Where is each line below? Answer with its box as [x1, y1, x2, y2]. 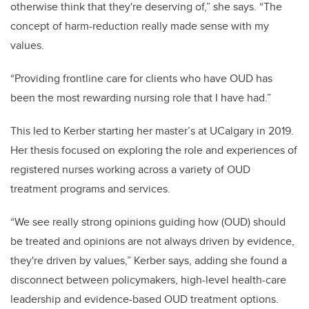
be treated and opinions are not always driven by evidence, [10, 233, 295, 250]
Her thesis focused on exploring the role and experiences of [10, 142, 297, 159]
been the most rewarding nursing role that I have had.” [10, 90, 271, 106]
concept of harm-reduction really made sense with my [10, 18, 269, 34]
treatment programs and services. [10, 181, 170, 197]
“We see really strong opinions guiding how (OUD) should [10, 214, 286, 230]
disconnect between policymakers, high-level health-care [10, 272, 286, 288]
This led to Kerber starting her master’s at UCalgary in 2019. [10, 123, 294, 139]
